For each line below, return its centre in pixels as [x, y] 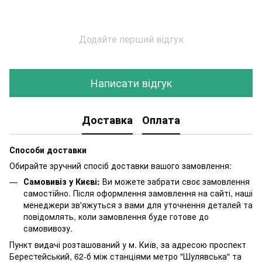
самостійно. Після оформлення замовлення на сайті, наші [138, 193]
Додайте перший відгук [131, 39]
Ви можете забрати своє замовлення [175, 181]
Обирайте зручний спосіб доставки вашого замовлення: [120, 165]
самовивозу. [48, 228]
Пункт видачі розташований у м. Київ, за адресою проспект [128, 244]
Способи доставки [48, 149]
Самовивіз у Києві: [62, 181]
